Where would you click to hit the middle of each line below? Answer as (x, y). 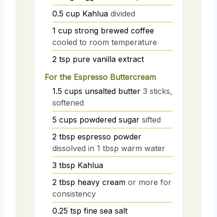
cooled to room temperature (105, 42)
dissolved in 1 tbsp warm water (109, 148)
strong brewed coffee (114, 30)
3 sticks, (158, 91)
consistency (74, 194)
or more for (150, 182)
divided (123, 13)
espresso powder (109, 136)
